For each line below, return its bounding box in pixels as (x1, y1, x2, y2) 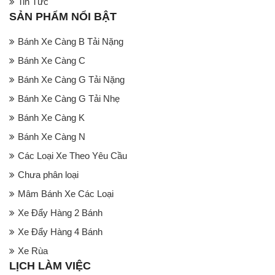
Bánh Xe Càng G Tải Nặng (18, 74, 125, 85)
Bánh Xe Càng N (18, 131, 85, 142)
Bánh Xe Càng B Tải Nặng (18, 36, 123, 47)
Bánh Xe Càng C (18, 55, 85, 66)
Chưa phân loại (18, 169, 79, 180)
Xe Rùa (18, 246, 48, 257)
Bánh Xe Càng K (18, 112, 85, 123)
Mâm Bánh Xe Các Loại (18, 188, 114, 199)
